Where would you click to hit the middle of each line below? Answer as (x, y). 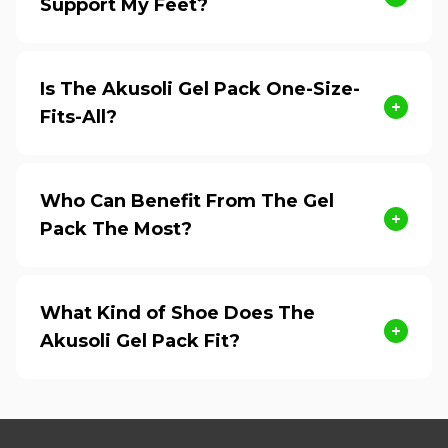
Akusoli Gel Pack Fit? (140, 340)
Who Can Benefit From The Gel (187, 200)
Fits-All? (78, 116)
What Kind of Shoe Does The (177, 312)
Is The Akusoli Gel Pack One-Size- (200, 88)
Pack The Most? (116, 228)
